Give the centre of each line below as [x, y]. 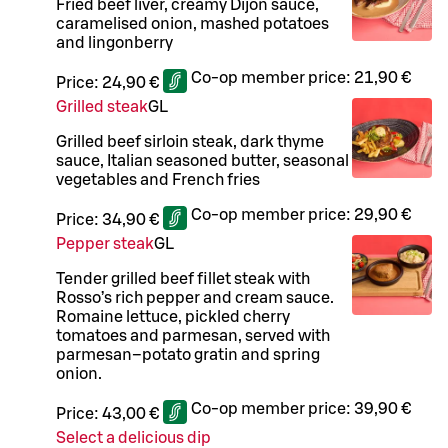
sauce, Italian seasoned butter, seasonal [202, 160]
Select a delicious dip [133, 437]
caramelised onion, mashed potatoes [192, 23]
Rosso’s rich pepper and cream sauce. [195, 297]
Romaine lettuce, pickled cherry [173, 316]
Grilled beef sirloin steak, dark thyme [190, 141]
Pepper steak [105, 243]
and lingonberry [114, 42]
